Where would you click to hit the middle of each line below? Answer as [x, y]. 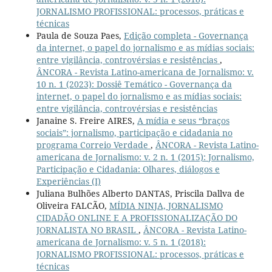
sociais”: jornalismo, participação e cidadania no [134, 132]
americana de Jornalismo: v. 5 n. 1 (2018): [121, 242]
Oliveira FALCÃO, [73, 205]
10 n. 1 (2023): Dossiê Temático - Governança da [134, 84]
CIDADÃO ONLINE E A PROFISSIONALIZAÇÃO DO [137, 217]
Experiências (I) [68, 181]
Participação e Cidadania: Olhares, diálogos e [128, 169]
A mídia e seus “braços [183, 120]
